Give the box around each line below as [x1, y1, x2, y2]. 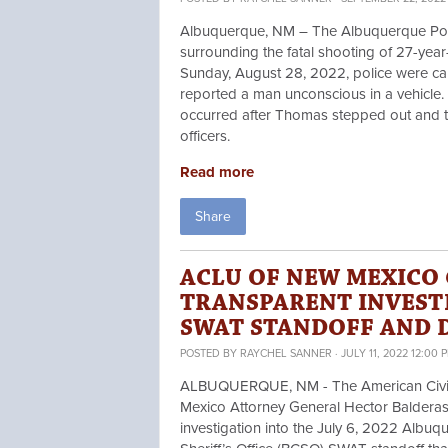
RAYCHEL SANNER [240, 347, 332, 361]
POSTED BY [180, 347, 240, 361]
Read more [180, 163, 254, 182]
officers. [180, 127, 234, 146]
